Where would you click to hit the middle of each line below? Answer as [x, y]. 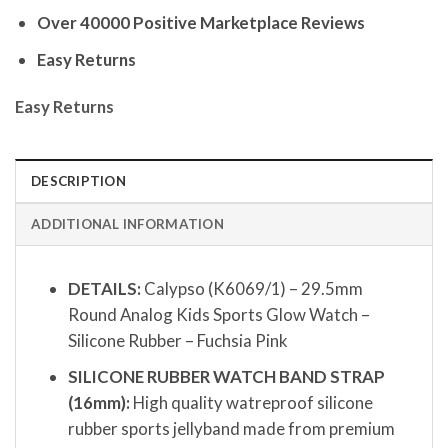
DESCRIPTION [78, 180]
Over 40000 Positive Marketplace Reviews [200, 23]
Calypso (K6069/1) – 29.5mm [251, 288]
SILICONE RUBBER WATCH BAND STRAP [226, 376]
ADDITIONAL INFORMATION [127, 223]
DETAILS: [104, 288]
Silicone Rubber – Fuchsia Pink [177, 340]
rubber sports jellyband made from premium [231, 428]
